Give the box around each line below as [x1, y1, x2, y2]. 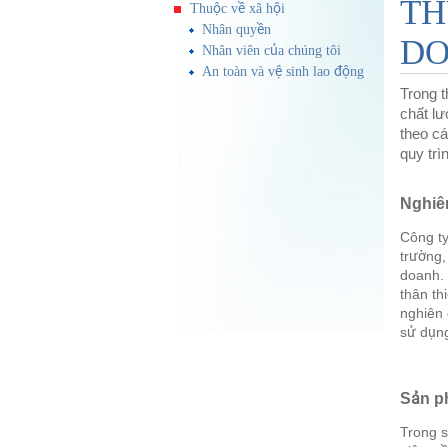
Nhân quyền [202, 22, 271, 37]
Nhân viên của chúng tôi [202, 43, 341, 58]
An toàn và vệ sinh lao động [202, 64, 364, 79]
